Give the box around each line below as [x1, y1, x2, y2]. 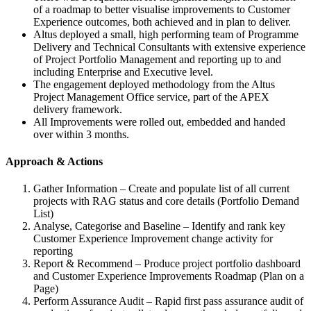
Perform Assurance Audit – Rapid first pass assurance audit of [33, 295, 303, 308]
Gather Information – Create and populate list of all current [33, 183, 289, 195]
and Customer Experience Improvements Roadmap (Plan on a [33, 270, 304, 283]
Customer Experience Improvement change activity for [33, 233, 273, 245]
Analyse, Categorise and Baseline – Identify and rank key [33, 220, 285, 233]
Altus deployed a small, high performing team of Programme [33, 28, 299, 40]
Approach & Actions [6, 155, 103, 168]
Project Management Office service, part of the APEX [33, 90, 269, 103]
